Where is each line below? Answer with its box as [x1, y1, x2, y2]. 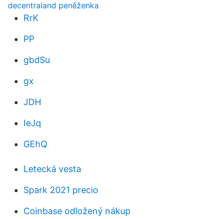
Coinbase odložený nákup [23, 206, 131, 216]
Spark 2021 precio [23, 185, 98, 195]
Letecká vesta [23, 164, 81, 174]
